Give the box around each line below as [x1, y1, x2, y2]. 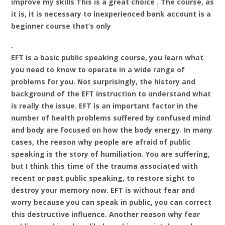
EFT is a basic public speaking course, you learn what [11, 53, 203, 63]
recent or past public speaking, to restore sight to [11, 173, 195, 183]
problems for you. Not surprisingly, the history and [11, 77, 195, 87]
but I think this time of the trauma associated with [11, 161, 198, 171]
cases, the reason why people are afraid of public [11, 137, 191, 147]
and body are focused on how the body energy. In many [11, 125, 212, 135]
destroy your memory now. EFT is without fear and [11, 185, 195, 195]
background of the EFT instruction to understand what [11, 89, 211, 99]
